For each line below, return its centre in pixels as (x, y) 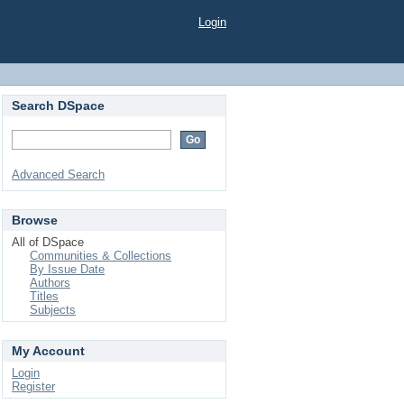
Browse (35, 220)
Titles (44, 296)
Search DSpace (58, 106)
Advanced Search (58, 174)
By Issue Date (67, 269)
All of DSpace (48, 242)
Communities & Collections (101, 256)
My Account (48, 351)
